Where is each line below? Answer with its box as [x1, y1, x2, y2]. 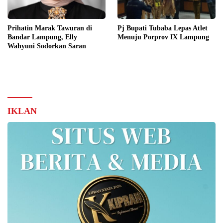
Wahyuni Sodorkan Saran [7, 42, 86, 50]
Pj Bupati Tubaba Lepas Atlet [117, 24, 208, 32]
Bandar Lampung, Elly [7, 33, 77, 41]
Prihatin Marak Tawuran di [7, 24, 92, 32]
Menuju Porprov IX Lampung [117, 33, 209, 41]
